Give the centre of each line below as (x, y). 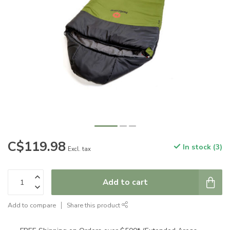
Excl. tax (79, 149)
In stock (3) (202, 147)
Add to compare (32, 205)
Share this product (94, 205)
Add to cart (125, 182)
